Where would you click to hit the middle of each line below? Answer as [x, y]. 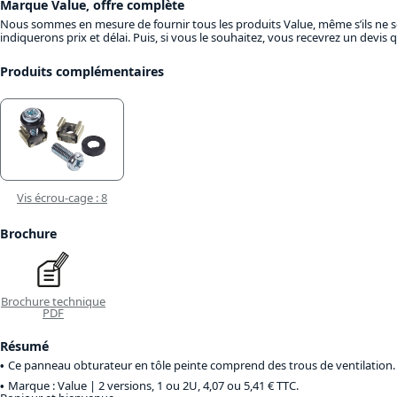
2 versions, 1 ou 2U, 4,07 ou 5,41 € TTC [197, 385]
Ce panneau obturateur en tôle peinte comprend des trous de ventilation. [202, 365]
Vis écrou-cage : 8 [62, 197]
